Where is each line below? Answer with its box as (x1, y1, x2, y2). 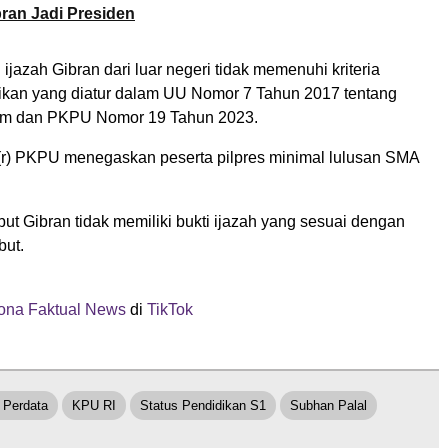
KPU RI (72, 397, 116, 413)
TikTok (147, 300, 193, 318)
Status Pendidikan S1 (140, 397, 266, 413)
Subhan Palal (290, 397, 367, 413)
